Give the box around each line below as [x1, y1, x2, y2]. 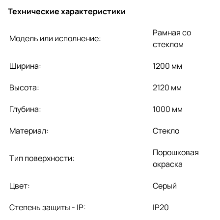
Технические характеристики [8, 5, 126, 17]
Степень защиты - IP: [9, 201, 86, 213]
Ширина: [9, 60, 41, 71]
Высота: [9, 82, 39, 93]
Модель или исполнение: [9, 32, 101, 44]
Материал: [9, 125, 49, 136]
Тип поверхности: [9, 152, 75, 164]
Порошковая [153, 146, 199, 158]
